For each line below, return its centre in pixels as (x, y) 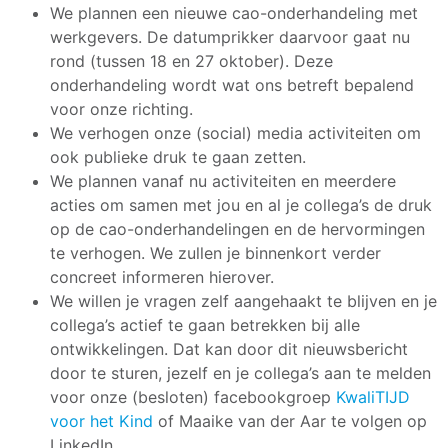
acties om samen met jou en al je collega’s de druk (241, 204)
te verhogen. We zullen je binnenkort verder (215, 252)
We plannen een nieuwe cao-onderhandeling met (234, 12)
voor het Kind (101, 420)
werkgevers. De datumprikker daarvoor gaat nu (230, 36)
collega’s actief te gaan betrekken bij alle (205, 324)
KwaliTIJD (370, 396)
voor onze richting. (121, 108)
